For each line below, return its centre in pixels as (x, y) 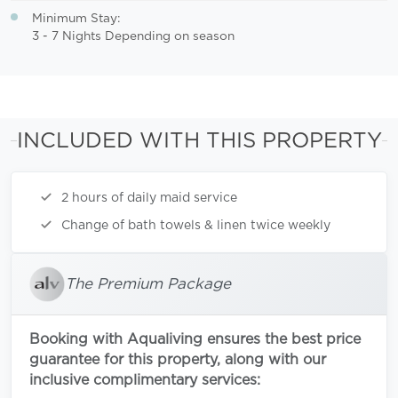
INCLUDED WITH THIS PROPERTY (199, 141)
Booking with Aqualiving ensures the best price (195, 339)
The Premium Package (148, 283)
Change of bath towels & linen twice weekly (196, 225)
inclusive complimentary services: (145, 380)
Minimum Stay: (76, 18)
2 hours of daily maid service (149, 198)
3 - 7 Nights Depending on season (133, 36)
